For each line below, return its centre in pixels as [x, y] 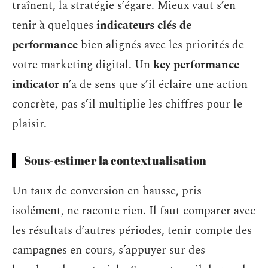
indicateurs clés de [144, 25]
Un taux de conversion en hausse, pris [107, 191]
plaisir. [29, 124]
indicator [36, 85]
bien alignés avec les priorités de [161, 45]
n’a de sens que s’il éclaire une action [153, 85]
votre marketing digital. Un [83, 65]
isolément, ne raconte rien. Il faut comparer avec [134, 211]
